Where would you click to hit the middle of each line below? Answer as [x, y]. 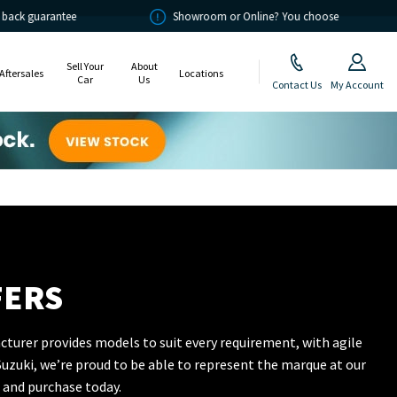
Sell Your [85, 66]
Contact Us [297, 84]
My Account [357, 84]
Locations [201, 73]
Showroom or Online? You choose [177, 16]
